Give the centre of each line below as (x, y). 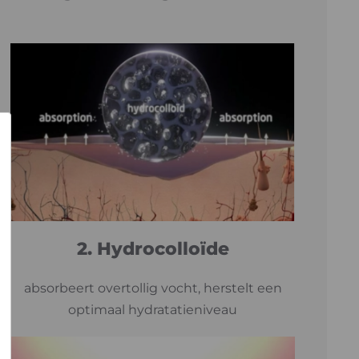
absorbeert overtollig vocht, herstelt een (153, 288)
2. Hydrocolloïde (153, 248)
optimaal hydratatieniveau (153, 309)
